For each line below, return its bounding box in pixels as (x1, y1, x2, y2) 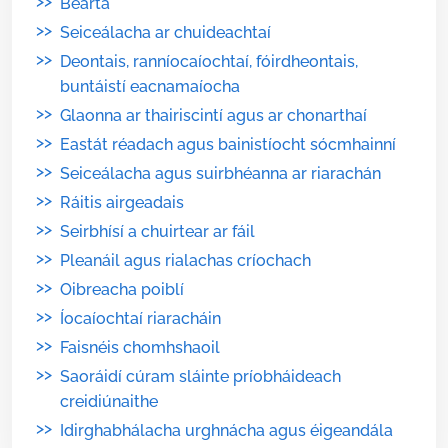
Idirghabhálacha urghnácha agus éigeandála (60, 421, 393, 440)
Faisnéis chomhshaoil (60, 338, 220, 357)
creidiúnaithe (60, 392, 158, 411)
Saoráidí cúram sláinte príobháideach (60, 367, 341, 386)
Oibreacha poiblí (60, 280, 184, 299)
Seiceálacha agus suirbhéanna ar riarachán (60, 164, 381, 183)
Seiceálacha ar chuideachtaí (60, 23, 271, 42)
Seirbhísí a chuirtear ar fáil (60, 222, 255, 241)
